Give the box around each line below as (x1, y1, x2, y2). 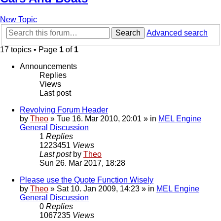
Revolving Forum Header (20, 106, 108, 114)
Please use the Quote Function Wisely (20, 176, 153, 184)
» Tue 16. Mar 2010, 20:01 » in (48, 114, 158, 123)
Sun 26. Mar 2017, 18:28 (39, 159, 125, 168)
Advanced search (147, 29, 208, 37)
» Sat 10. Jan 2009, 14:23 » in (48, 184, 156, 193)
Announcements (20, 62, 77, 71)
